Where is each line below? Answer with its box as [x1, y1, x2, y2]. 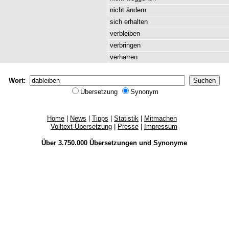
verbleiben [110, 30, 140, 37]
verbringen [110, 41, 141, 49]
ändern [126, 6, 146, 14]
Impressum [144, 123, 177, 130]
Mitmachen [144, 114, 177, 122]
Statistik [114, 114, 139, 122]
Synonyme [153, 139, 187, 147]
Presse [118, 123, 139, 130]
